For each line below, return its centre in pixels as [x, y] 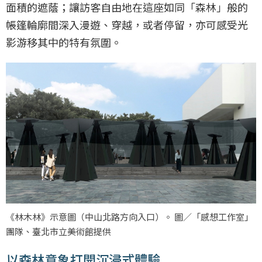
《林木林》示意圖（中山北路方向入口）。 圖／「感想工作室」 [130, 216]
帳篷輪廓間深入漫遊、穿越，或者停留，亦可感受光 [127, 25]
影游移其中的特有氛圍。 [64, 42]
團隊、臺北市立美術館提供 [58, 231]
